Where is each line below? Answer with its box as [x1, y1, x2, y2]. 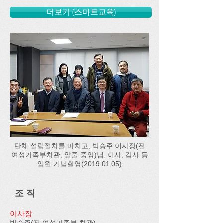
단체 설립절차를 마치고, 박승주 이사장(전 [14, 142, 145, 150]
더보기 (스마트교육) [46, 7, 116, 17]
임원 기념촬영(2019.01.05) [37, 160, 122, 168]
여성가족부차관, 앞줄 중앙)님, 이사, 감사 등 [11, 151, 148, 159]
